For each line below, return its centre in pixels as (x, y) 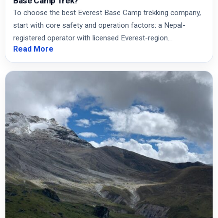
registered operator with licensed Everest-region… (93, 38)
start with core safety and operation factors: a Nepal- (99, 26)
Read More (33, 49)
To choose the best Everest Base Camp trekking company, (107, 13)
